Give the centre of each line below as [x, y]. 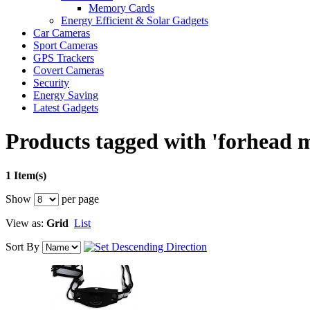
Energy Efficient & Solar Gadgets [135, 20]
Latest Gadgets [66, 108]
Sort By [22, 246]
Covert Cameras [69, 70]
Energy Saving [66, 95]
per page [79, 199]
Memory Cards [121, 8]
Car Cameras [62, 33]
